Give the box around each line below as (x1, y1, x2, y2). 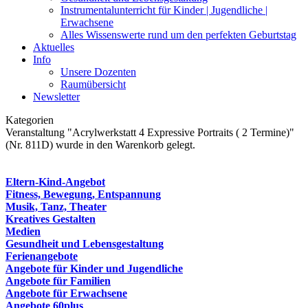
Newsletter (33, 91, 80, 102)
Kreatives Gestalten (5, 213, 96, 225)
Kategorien (5, 114, 54, 126)
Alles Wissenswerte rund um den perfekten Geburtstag (60, 29, 296, 41)
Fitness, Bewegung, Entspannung (5, 188, 161, 200)
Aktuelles (33, 41, 74, 53)
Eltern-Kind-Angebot (5, 176, 105, 188)
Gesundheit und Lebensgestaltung (5, 238, 164, 250)
